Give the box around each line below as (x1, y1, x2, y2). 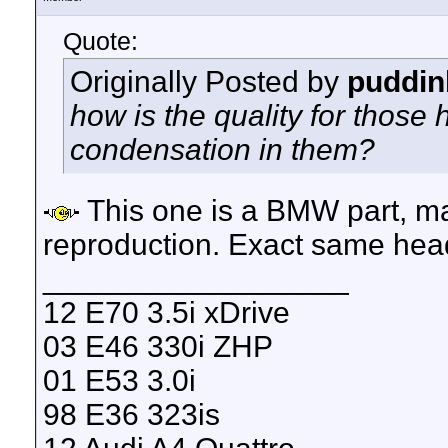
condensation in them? (70, 133, 375, 166)
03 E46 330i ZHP (43, 330, 273, 363)
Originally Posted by (70, 65, 347, 98)
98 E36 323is (43, 398, 220, 431)
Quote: (63, 27, 138, 55)
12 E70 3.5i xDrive (43, 296, 290, 329)
